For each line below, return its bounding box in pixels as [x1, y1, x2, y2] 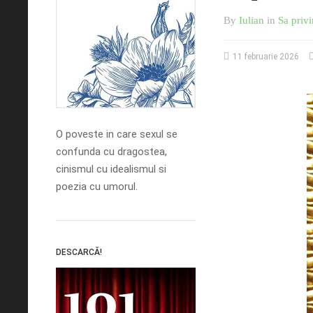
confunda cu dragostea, [56, 145, 167, 158]
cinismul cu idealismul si [56, 162, 166, 175]
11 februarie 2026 [233, 51, 299, 61]
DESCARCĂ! [56, 247, 102, 257]
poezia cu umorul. [56, 180, 138, 193]
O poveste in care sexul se [56, 127, 177, 140]
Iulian [239, 14, 264, 26]
